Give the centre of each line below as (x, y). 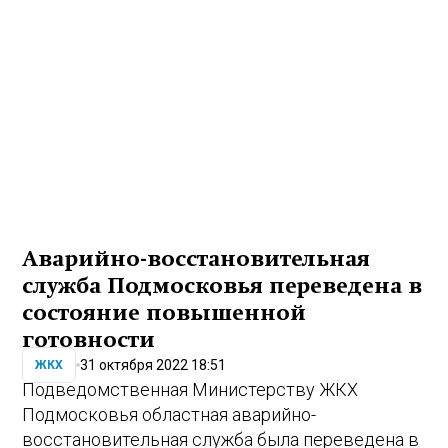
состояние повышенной (164, 313)
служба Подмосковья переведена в (222, 286)
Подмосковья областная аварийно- (169, 415)
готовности (89, 340)
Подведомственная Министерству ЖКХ (190, 390)
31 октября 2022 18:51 (153, 364)
